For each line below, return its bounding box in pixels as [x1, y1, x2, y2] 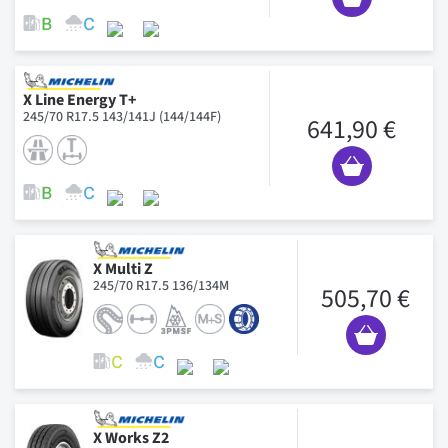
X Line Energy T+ [23, 88, 136, 111]
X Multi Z [93, 257, 153, 280]
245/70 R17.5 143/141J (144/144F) [23, 106, 221, 127]
